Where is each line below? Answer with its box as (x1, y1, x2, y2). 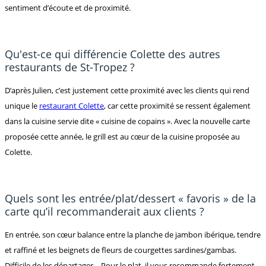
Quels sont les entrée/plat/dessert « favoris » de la (5, 191, 256, 206)
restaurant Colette (39, 100, 104, 112)
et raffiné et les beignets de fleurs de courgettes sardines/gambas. (5, 245, 236, 256)
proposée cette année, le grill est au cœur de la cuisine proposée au (5, 131, 240, 142)
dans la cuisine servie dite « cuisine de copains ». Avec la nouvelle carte (5, 116, 250, 127)
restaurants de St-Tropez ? (5, 60, 135, 75)
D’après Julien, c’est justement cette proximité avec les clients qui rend (5, 85, 249, 96)
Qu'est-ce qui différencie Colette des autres (5, 47, 220, 62)
